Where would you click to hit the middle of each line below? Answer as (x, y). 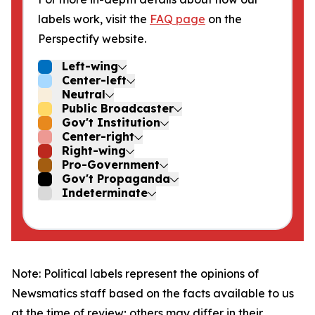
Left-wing (90, 66)
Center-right (98, 136)
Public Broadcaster (118, 108)
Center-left (94, 80)
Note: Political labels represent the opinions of (135, 274)
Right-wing (94, 150)
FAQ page (178, 19)
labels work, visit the (94, 19)
